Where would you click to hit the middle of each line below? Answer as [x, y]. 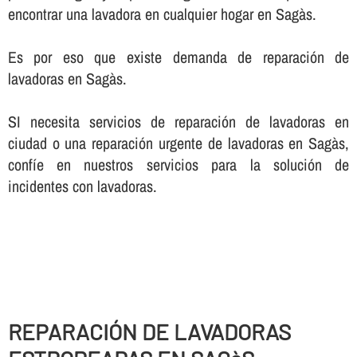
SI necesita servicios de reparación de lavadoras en [178, 122]
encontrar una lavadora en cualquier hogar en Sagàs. [162, 14]
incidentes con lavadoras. [82, 186]
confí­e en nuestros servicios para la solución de [178, 165]
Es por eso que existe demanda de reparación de [178, 57]
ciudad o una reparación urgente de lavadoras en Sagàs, [178, 143]
